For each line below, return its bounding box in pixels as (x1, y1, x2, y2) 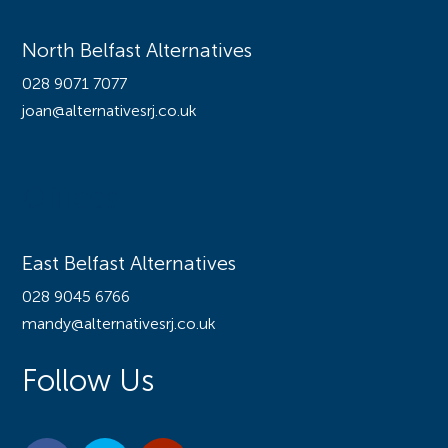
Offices (22, 185, 119, 215)
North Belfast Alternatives (22, 42, 253, 62)
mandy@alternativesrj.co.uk (22, 317, 217, 333)
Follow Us (22, 368, 155, 398)
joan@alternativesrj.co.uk (22, 104, 198, 120)
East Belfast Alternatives (22, 255, 237, 275)
